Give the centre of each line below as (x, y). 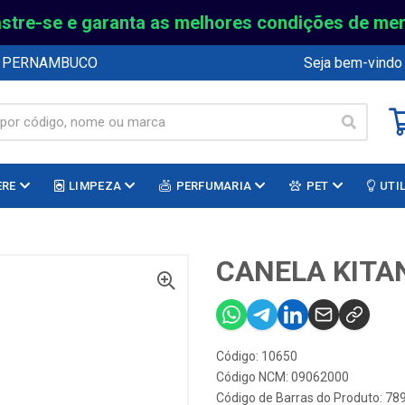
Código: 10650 (257, 356)
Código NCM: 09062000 (283, 377)
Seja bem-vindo (353, 62)
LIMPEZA (95, 186)
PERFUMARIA (214, 186)
